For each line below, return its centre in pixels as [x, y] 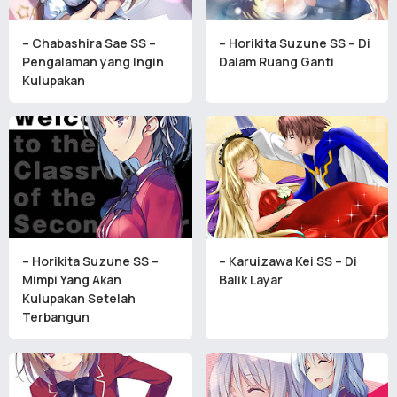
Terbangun [56, 317]
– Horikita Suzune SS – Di [294, 43]
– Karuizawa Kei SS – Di [288, 261]
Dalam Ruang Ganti [276, 62]
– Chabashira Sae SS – [89, 43]
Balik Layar [250, 280]
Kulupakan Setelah [79, 299]
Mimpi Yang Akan [72, 280]
